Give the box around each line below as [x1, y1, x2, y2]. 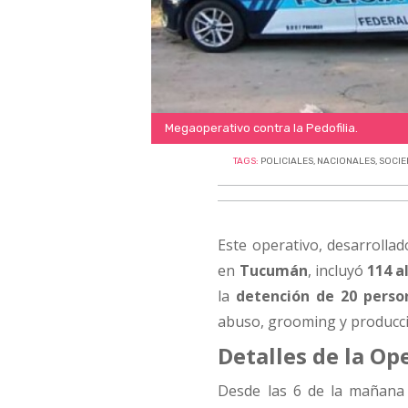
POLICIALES [260, 155, 314, 167]
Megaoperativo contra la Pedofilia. [164, 120, 358, 135]
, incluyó [307, 260, 368, 280]
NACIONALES [317, 155, 376, 167]
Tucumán [239, 260, 308, 280]
